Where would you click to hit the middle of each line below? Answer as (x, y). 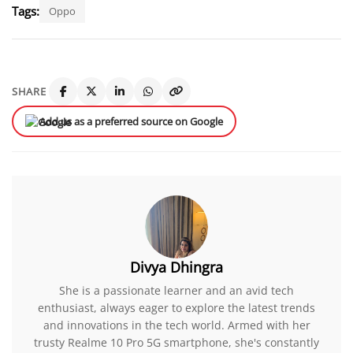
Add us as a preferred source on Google (131, 121)
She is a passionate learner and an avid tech (176, 290)
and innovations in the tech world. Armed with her (176, 325)
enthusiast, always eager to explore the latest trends (176, 307)
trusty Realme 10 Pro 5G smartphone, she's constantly (176, 342)
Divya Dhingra (176, 267)
